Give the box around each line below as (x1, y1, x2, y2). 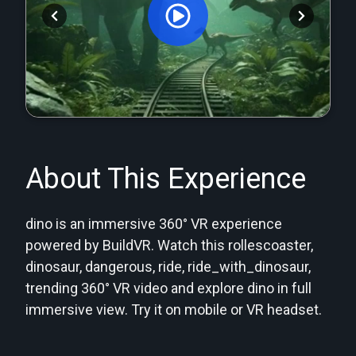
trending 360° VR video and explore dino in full (25, 279, 311, 296)
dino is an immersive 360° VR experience (25, 215, 282, 232)
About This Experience (25, 161, 306, 195)
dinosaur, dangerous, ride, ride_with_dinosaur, (25, 257, 311, 275)
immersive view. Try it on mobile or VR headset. (25, 300, 322, 318)
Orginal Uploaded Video (118, 94, 238, 109)
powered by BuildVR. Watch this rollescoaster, (25, 236, 313, 253)
